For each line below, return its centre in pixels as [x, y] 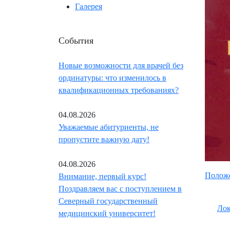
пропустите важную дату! [104, 140]
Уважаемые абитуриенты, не [109, 127]
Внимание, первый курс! [102, 177]
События [76, 40]
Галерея [89, 7]
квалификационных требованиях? [119, 90]
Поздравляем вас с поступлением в [120, 189]
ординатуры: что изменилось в [112, 78]
